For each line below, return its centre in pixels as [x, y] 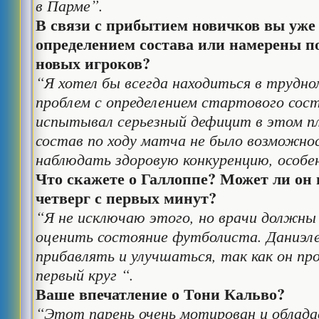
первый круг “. [85, 274]
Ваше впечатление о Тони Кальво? [161, 294]
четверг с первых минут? [126, 198]
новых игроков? [93, 63]
